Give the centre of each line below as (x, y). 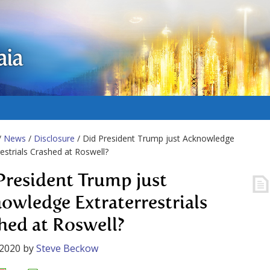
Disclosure (54, 138)
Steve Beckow (67, 248)
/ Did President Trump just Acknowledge (155, 138)
